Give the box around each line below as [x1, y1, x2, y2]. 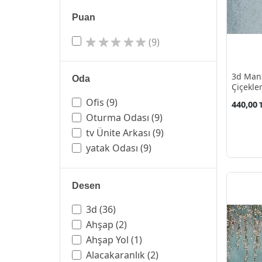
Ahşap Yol [86, 233, 129, 246]
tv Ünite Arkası [86, 126, 150, 139]
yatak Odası [86, 142, 138, 154]
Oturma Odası [86, 111, 149, 124]
